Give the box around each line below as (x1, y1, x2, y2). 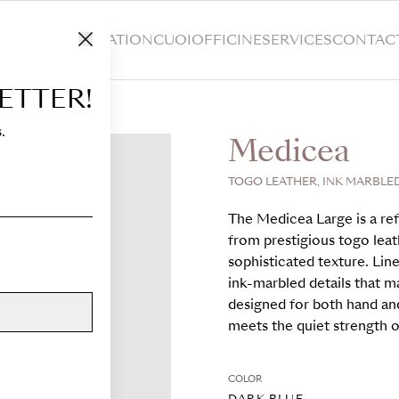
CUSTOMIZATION (28, 30, 153, 50)
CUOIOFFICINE (152, 30, 262, 50)
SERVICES (261, 30, 332, 50)
